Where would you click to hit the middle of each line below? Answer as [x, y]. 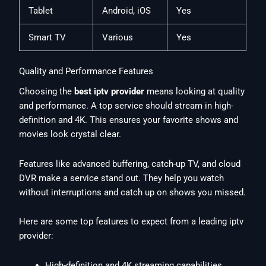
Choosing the [47, 92]
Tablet [41, 11]
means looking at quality [195, 92]
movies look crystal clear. [70, 134]
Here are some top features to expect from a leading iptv [132, 222]
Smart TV [47, 38]
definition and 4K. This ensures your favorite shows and [129, 120]
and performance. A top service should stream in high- [126, 106]
